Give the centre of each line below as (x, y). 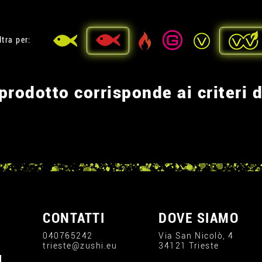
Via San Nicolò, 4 (196, 236)
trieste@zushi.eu (80, 246)
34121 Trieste (189, 246)
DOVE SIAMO (199, 218)
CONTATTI (74, 218)
